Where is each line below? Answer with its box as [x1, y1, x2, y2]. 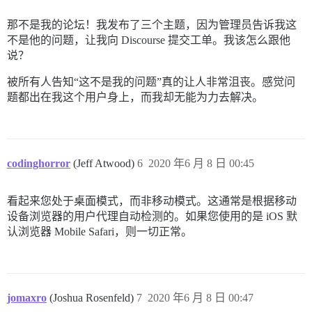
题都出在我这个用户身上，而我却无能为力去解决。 [7, 91, 263, 103]
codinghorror [7, 157, 70, 169]
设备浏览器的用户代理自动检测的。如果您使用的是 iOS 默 [7, 210, 297, 222]
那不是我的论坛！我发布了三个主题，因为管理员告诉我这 [7, 19, 297, 31]
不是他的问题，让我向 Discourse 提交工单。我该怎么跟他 [7, 34, 290, 46]
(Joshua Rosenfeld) [49, 292, 136, 304]
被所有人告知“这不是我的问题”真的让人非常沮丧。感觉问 [7, 76, 295, 88]
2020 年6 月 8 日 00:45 [148, 157, 254, 169]
